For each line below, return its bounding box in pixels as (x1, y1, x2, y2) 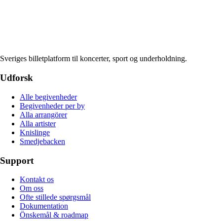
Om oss (20, 184, 43, 193)
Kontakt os (20, 175, 54, 184)
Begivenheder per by (20, 101, 85, 110)
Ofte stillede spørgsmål (20, 193, 91, 202)
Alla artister (20, 119, 56, 128)
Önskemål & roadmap (20, 211, 88, 220)
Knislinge (20, 128, 50, 137)
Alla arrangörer (20, 110, 67, 119)
